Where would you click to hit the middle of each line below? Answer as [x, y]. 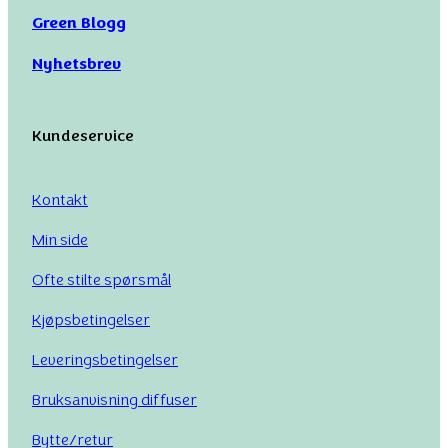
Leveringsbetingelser [105, 359]
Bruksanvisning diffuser [114, 399]
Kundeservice [83, 135]
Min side [60, 239]
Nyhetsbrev [76, 62]
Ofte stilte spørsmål [101, 279]
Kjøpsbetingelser [91, 319]
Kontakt [60, 199]
